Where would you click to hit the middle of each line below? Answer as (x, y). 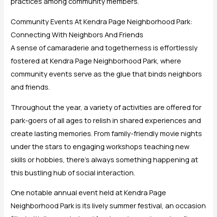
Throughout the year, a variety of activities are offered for (106, 107)
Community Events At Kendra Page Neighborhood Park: (102, 22)
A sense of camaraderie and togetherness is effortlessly (104, 48)
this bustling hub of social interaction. (73, 172)
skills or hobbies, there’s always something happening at (105, 159)
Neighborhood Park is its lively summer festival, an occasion (108, 206)
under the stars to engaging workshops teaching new (100, 146)
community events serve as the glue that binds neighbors (107, 74)
